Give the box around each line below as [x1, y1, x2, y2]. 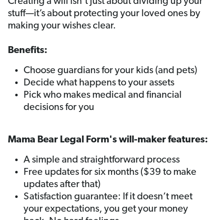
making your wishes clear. [8, 21, 116, 31]
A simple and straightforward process [24, 155, 180, 165]
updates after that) [24, 180, 101, 190]
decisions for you [24, 103, 94, 113]
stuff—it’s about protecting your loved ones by [8, 9, 200, 19]
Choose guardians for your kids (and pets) [24, 66, 197, 76]
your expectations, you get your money [24, 204, 188, 215]
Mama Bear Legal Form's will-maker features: [8, 135, 208, 145]
